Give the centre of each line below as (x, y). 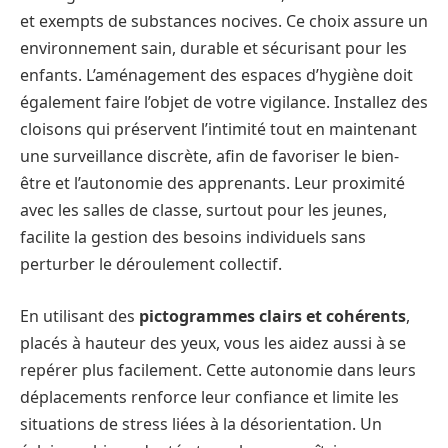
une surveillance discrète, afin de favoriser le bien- (209, 156)
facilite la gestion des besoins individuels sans (193, 237)
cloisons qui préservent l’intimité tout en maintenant (218, 129)
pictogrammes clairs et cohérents (272, 315)
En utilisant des (79, 315)
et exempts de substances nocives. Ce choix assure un (224, 21)
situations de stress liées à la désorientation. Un (201, 423)
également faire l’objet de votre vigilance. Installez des (224, 102)
